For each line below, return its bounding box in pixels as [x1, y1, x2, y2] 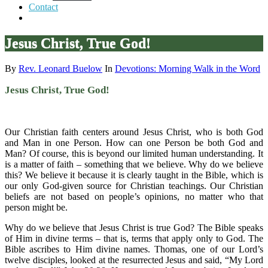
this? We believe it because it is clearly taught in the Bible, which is [5, 169, 263, 180]
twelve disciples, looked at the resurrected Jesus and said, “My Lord [5, 254, 263, 265]
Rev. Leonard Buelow [19, 63, 102, 74]
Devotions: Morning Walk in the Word [115, 63, 260, 74]
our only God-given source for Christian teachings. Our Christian [5, 180, 263, 191]
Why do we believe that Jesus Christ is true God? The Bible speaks [5, 222, 263, 233]
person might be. [5, 202, 68, 212]
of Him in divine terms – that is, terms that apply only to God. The [5, 233, 263, 243]
